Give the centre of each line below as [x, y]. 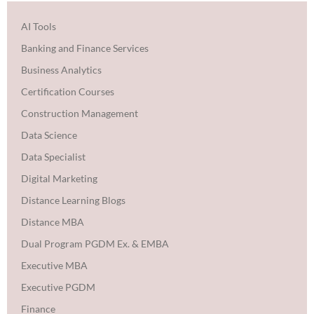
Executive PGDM [58, 287]
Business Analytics [61, 69]
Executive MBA [54, 265]
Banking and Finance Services [85, 48]
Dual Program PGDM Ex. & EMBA [95, 243]
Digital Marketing [59, 178]
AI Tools [39, 26]
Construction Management [80, 113]
